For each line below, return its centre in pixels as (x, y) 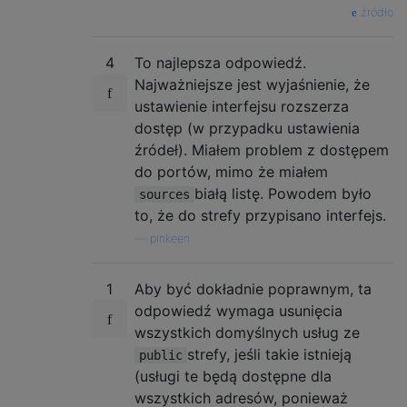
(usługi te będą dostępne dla (233, 376)
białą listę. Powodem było (283, 193)
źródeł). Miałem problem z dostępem (262, 149)
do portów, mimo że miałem (231, 171)
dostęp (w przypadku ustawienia (247, 128)
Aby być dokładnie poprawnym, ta (253, 288)
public (161, 355)
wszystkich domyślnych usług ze (247, 332)
